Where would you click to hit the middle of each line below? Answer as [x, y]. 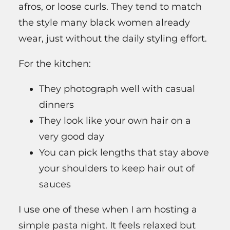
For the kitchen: [55, 64]
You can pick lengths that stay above [124, 153]
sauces [55, 185]
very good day [72, 137]
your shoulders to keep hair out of [117, 169]
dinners [56, 105]
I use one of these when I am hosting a [108, 210]
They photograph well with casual [117, 89]
